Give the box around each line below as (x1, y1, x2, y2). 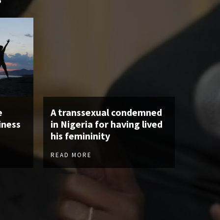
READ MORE (51, 151, 92, 160)
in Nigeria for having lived (51, 118, 163, 131)
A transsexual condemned (51, 106, 162, 119)
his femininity (51, 130, 110, 142)
